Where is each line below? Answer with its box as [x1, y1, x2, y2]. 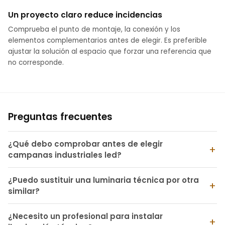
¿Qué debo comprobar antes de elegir [8, 138, 163, 149]
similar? [8, 185, 40, 196]
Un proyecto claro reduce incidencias [8, 10, 162, 21]
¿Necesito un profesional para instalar [8, 210, 163, 221]
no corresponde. [8, 58, 64, 68]
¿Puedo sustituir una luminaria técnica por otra [8, 174, 199, 185]
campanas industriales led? [8, 149, 122, 160]
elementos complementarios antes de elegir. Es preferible [8, 36, 207, 46]
